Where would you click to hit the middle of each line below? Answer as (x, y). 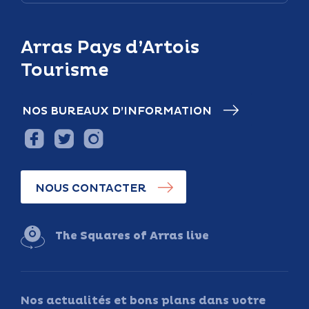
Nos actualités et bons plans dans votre (143, 300)
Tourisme (65, 70)
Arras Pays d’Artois (110, 47)
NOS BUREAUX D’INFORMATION (117, 111)
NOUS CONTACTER (91, 188)
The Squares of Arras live (132, 236)
